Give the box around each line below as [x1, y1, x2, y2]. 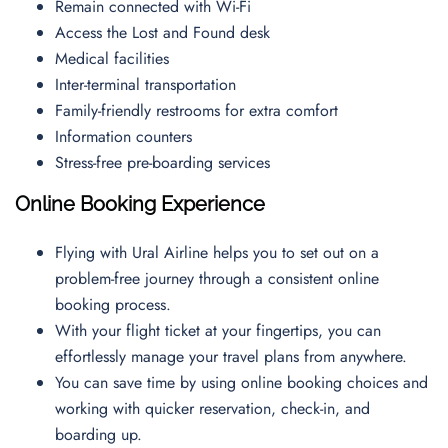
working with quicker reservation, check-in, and [55, 397, 370, 420]
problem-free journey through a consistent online [55, 267, 379, 290]
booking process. [55, 293, 176, 316]
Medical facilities [55, 47, 174, 70]
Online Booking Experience [15, 192, 265, 216]
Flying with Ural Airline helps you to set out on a [55, 241, 379, 264]
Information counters [55, 125, 207, 148]
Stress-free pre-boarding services [55, 151, 275, 174]
